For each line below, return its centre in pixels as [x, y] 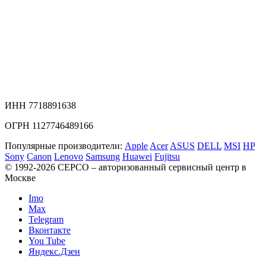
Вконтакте [50, 230]
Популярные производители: [64, 145]
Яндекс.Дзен [54, 251]
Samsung [103, 156]
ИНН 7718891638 [40, 105]
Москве [20, 178]
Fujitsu [167, 156]
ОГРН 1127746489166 [49, 125]
